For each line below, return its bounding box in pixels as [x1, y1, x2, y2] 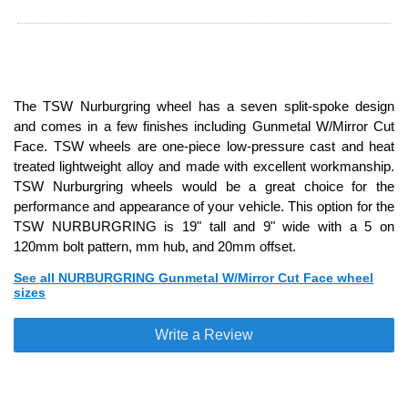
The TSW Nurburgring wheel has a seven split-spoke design [14, 98, 394, 114]
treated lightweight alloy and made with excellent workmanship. [14, 158, 394, 174]
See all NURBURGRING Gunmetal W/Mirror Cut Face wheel [14, 270, 373, 285]
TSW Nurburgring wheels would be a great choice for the [14, 178, 394, 194]
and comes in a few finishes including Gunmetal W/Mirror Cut [14, 118, 394, 134]
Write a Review [155, 327, 253, 342]
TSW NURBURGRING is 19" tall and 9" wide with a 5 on [14, 219, 394, 234]
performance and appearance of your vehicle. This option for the [14, 199, 394, 214]
